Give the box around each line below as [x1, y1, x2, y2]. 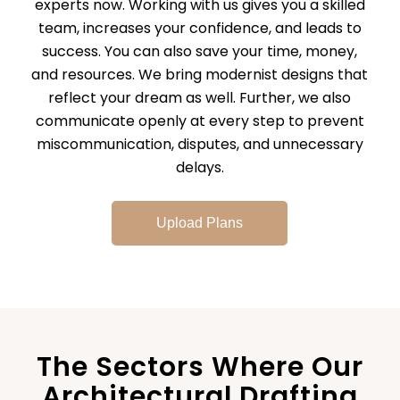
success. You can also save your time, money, [42, 41, 358, 62]
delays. [175, 157, 224, 179]
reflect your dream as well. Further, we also [48, 87, 352, 109]
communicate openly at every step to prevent [35, 111, 364, 132]
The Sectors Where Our [36, 347, 363, 386]
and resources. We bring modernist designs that [31, 64, 369, 86]
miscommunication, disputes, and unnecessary [36, 134, 363, 155]
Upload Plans [156, 214, 244, 230]
